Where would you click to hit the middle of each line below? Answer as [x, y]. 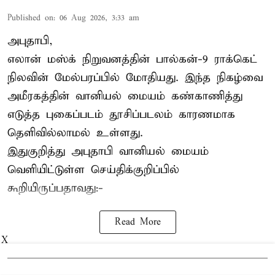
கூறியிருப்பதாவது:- [55, 188]
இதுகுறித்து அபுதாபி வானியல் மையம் [108, 152]
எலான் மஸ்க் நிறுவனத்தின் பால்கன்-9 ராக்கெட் [132, 60]
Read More [137, 223]
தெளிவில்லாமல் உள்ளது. [75, 133]
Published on [30, 18]
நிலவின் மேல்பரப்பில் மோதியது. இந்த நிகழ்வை [135, 78]
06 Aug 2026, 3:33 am [99, 18]
